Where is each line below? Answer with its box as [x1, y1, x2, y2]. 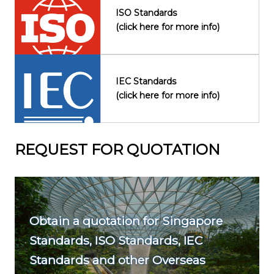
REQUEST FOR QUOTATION [15, 140, 220, 158]
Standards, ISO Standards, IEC [29, 232, 202, 248]
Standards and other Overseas [29, 252, 206, 267]
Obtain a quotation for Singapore [29, 213, 223, 228]
